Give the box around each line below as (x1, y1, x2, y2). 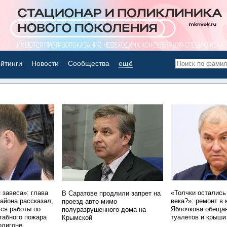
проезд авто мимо (62, 198, 117, 205)
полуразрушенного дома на (62, 206, 146, 213)
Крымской (62, 214, 92, 221)
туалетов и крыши (171, 214, 226, 221)
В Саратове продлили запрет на (62, 190, 161, 197)
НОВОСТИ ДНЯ (84, 84, 148, 94)
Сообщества (68, 59, 109, 67)
